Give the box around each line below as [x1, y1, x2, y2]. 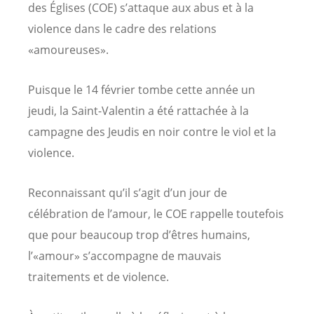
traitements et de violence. [28, 269, 169, 285]
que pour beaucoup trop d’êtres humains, [28, 227, 250, 243]
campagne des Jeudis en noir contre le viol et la [28, 123, 276, 139]
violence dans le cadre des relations [28, 20, 217, 36]
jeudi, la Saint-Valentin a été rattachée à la [28, 102, 249, 118]
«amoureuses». [28, 41, 109, 57]
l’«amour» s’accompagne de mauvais [28, 248, 221, 264]
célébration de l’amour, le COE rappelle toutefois [28, 206, 284, 222]
